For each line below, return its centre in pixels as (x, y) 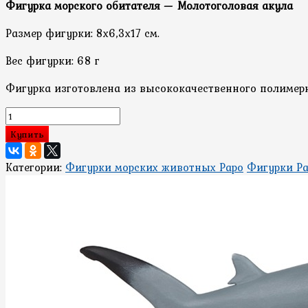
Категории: (35, 167)
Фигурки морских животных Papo (154, 167)
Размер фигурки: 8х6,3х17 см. (82, 33)
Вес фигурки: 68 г (53, 60)
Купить (27, 134)
